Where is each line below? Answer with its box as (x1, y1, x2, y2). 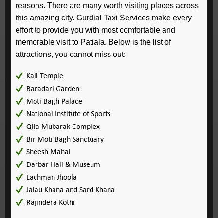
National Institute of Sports (26, 109, 110, 118)
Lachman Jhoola (26, 172, 77, 182)
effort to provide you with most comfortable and (15, 26, 175, 34)
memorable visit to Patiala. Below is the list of (15, 38, 171, 46)
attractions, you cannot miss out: (15, 50, 126, 58)
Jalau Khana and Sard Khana (26, 185, 115, 194)
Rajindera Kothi (26, 198, 75, 207)
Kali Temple (26, 71, 63, 80)
